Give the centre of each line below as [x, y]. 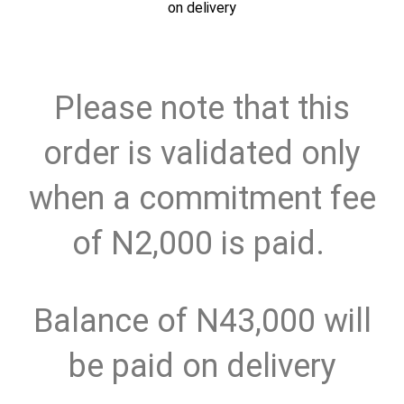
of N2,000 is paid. [202, 243]
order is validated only [202, 153]
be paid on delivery [202, 366]
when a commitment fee [202, 198]
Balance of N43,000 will [202, 321]
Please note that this [202, 108]
